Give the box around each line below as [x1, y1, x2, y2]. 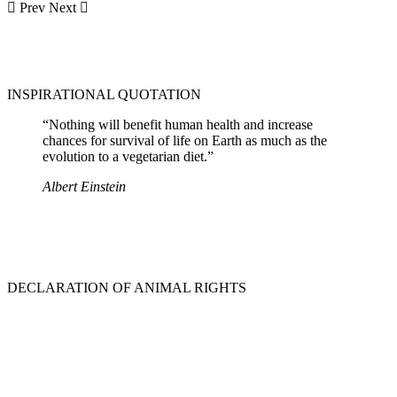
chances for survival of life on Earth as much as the [43, 133, 327, 149]
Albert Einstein [43, 179, 126, 195]
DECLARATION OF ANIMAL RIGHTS [7, 280, 246, 296]
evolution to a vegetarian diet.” [43, 149, 214, 165]
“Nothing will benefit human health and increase [43, 117, 313, 133]
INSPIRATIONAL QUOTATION [7, 87, 201, 103]
